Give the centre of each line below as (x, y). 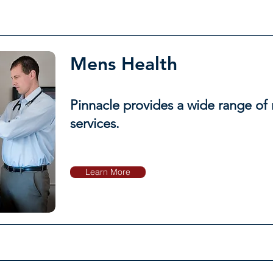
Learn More (108, 172)
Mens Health (123, 64)
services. (94, 123)
